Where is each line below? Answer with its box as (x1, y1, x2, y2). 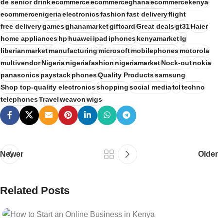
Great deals (136, 22, 174, 30)
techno (182, 83, 205, 91)
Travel (39, 95, 59, 103)
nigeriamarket (115, 58, 160, 67)
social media (129, 83, 171, 91)
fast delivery (127, 10, 167, 18)
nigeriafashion (66, 58, 114, 67)
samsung (155, 71, 185, 79)
